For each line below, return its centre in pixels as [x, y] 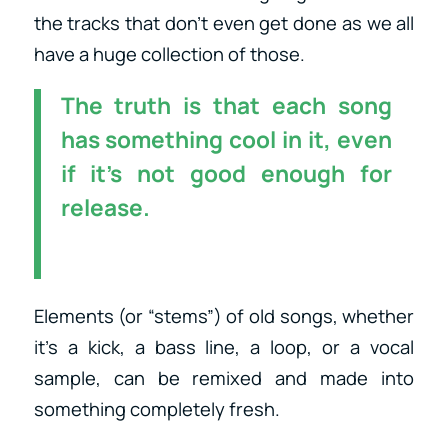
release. [105, 208]
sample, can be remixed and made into [224, 378]
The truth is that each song [226, 106]
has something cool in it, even [226, 140]
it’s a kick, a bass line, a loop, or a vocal [224, 347]
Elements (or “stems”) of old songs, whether [224, 316]
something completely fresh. [156, 409]
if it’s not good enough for [226, 174]
